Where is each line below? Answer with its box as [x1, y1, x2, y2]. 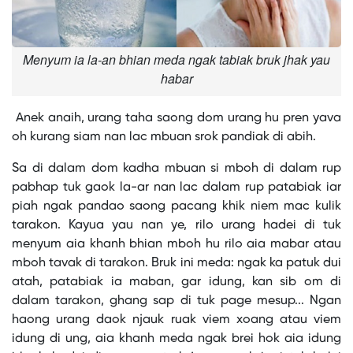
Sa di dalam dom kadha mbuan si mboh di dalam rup [12, 162, 341, 176]
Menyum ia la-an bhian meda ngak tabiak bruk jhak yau [23, 50, 330, 69]
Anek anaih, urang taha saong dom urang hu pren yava [12, 111, 341, 125]
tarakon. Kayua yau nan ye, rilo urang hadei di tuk [12, 218, 341, 232]
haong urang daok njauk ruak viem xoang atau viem [12, 313, 341, 327]
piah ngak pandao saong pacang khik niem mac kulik [12, 199, 341, 214]
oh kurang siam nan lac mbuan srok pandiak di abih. [12, 130, 316, 144]
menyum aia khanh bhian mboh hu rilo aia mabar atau [12, 237, 341, 251]
